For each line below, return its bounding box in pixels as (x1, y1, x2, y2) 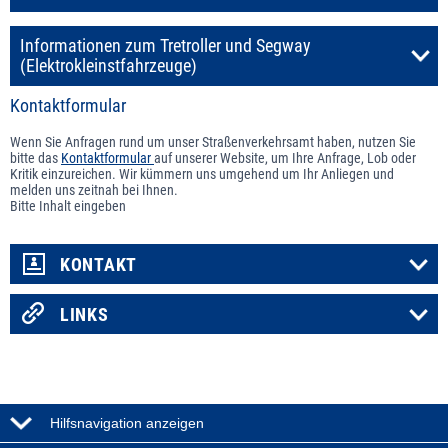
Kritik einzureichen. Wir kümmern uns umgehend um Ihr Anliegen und (10, 165, 394, 182)
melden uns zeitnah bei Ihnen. (10, 181, 178, 198)
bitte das (10, 149, 61, 166)
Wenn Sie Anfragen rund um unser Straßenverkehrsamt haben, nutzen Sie (10, 133, 416, 150)
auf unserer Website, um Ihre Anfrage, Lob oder (154, 149, 416, 166)
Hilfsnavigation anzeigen (50, 414, 204, 431)
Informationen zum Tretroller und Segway (20, 35, 311, 56)
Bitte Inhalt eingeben (10, 197, 126, 214)
